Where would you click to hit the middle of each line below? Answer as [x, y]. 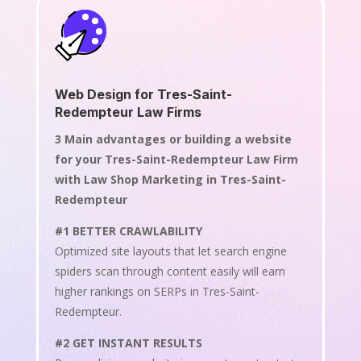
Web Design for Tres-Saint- [143, 94]
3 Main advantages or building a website [173, 139]
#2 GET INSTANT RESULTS [128, 342]
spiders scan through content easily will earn [170, 271]
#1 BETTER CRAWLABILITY [128, 230]
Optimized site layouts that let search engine [170, 251]
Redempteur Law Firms [128, 112]
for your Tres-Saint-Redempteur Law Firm [176, 159]
